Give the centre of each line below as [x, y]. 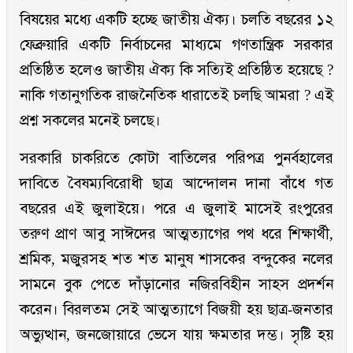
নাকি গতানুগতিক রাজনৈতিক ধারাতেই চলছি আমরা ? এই [176, 95]
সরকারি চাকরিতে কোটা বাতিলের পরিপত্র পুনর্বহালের [176, 158]
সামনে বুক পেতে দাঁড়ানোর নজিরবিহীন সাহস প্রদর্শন [176, 284]
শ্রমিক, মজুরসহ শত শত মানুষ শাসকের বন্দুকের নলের [176, 259]
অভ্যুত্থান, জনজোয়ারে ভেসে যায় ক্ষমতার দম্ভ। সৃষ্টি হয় [176, 335]
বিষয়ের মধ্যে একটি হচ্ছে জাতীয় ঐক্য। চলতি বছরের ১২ [176, 20]
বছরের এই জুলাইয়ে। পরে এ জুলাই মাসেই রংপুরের [176, 209]
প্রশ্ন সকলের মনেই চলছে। [94, 121]
